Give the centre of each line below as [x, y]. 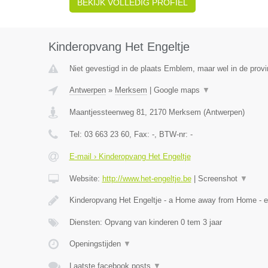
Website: [86, 179]
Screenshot [219, 179]
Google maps [178, 90]
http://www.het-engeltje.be [147, 179]
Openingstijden [96, 244]
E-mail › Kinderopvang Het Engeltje [130, 156]
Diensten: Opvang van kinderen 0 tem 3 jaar [145, 222]
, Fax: [140, 134]
